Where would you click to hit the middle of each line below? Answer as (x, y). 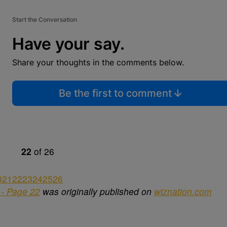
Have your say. (68, 44)
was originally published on (97, 191)
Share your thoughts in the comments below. (98, 62)
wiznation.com (183, 191)
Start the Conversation (45, 20)
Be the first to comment (115, 93)
